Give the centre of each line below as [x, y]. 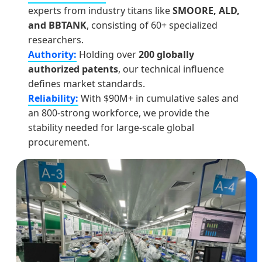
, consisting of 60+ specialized [152, 25]
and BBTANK [57, 25]
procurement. [59, 142]
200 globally [166, 54]
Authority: [52, 54]
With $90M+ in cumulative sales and [158, 98]
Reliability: [53, 98]
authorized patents [73, 69]
